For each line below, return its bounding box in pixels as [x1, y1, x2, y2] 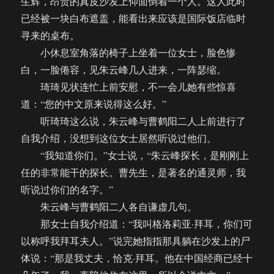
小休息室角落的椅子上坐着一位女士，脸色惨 [21, 46, 237, 59]
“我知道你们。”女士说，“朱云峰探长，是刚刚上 [21, 149, 250, 162]
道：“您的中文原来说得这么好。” [21, 97, 167, 111]
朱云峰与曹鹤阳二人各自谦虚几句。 [21, 200, 198, 213]
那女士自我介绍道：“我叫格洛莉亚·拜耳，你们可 [21, 217, 253, 231]
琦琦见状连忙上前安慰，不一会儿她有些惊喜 [21, 80, 237, 94]
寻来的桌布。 [21, 29, 80, 42]
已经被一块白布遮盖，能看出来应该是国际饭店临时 [21, 12, 246, 25]
